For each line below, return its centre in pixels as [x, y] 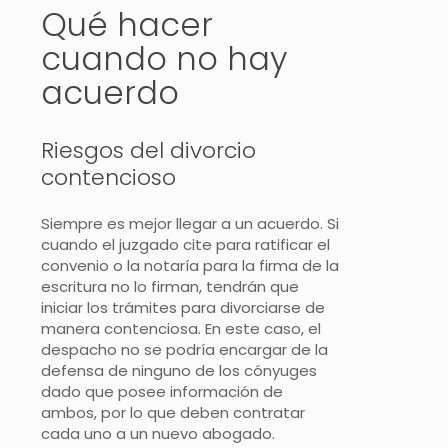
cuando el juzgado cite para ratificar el [185, 244]
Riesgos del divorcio [148, 150]
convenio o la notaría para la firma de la [190, 265]
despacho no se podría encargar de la [184, 349]
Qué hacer [127, 25]
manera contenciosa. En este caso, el [181, 328]
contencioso [108, 177]
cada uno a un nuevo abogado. [158, 433]
